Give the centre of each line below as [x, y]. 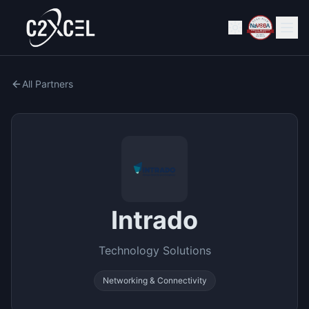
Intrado [154, 220]
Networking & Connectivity [154, 280]
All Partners [48, 84]
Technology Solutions [154, 250]
